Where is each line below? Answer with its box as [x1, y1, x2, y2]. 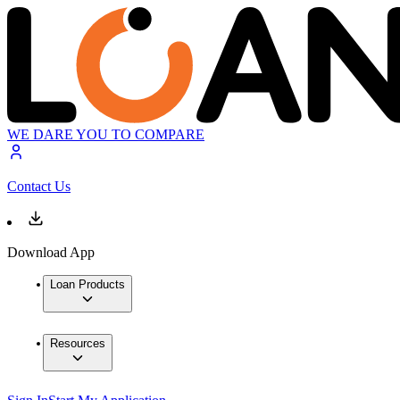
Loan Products [50, 278, 125, 292]
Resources [50, 337, 105, 351]
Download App [7, 245, 95, 261]
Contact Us [7, 179, 71, 195]
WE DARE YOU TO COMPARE [7, 127, 204, 143]
